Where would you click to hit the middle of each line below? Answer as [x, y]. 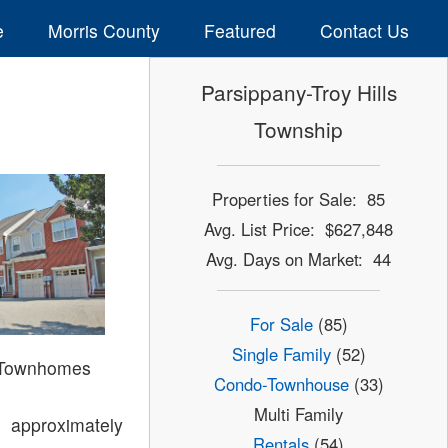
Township [299, 129]
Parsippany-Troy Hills [298, 92]
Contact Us [364, 30]
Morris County [103, 30]
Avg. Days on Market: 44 [299, 258]
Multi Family [299, 414]
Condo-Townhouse [281, 384]
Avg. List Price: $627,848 [299, 228]
